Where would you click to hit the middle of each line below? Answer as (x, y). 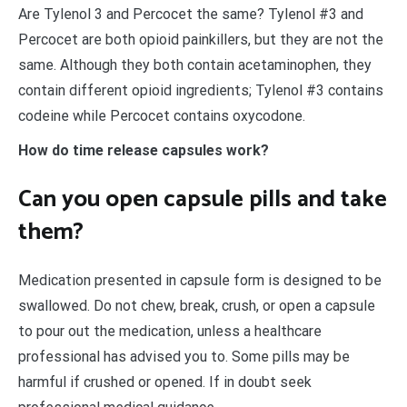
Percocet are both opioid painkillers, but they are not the (201, 40)
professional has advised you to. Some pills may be (184, 357)
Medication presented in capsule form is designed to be (200, 281)
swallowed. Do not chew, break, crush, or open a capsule (197, 306)
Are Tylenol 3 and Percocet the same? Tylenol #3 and (191, 15)
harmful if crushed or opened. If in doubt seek (165, 382)
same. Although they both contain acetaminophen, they (195, 65)
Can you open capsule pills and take (203, 199)
